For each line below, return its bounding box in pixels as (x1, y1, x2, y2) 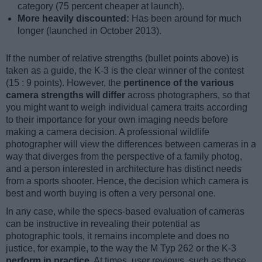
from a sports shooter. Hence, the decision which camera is (6, 175, 249, 186)
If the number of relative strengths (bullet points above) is (6, 53, 239, 63)
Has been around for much (132, 13, 242, 23)
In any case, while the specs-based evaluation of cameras (6, 206, 244, 216)
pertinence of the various (123, 77, 234, 88)
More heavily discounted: (18, 13, 132, 23)
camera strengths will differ (6, 89, 125, 100)
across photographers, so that (125, 89, 250, 100)
